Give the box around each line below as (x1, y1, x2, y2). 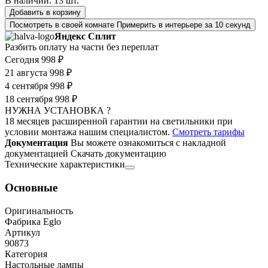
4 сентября (5, 81, 48, 92)
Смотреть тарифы (172, 127, 245, 138)
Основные (5, 181, 57, 194)
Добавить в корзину (10, 8, 81, 17)
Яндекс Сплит (54, 31, 116, 42)
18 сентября (5, 94, 53, 105)
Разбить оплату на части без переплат (5, 42, 159, 53)
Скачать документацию (71, 148, 166, 159)
